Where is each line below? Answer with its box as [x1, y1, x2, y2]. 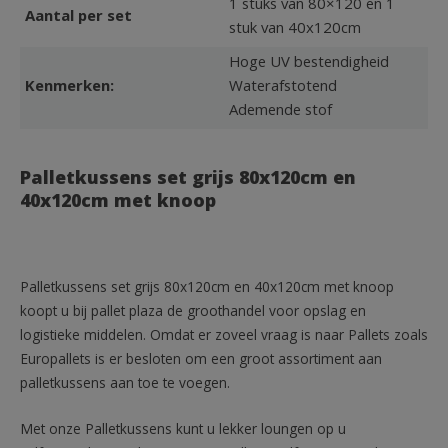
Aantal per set [25, 4, 132, 31]
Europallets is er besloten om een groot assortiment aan [20, 348, 382, 373]
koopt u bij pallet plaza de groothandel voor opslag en [20, 300, 366, 325]
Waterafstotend [229, 74, 337, 101]
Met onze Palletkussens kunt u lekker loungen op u [20, 418, 346, 443]
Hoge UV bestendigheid [229, 50, 389, 77]
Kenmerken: [25, 74, 114, 101]
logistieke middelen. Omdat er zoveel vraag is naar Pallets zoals [20, 324, 428, 349]
